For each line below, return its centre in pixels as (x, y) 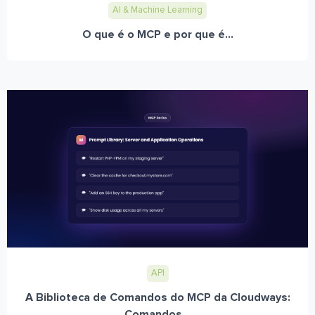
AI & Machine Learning (157, 11)
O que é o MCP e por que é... (157, 35)
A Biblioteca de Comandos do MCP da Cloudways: (157, 298)
